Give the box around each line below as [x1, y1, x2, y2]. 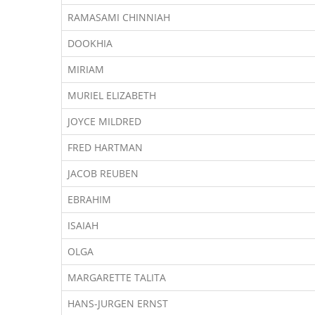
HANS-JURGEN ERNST [67, 297, 168, 310]
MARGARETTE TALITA [67, 271, 166, 284]
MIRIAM [67, 63, 104, 76]
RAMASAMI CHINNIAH [67, 11, 170, 24]
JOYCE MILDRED [67, 115, 141, 128]
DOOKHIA [67, 37, 112, 50]
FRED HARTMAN [67, 141, 143, 154]
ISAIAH [67, 219, 98, 232]
